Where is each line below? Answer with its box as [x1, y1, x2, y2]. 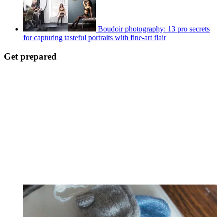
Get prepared [4, 51, 57, 62]
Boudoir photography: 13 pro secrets [98, 25, 210, 33]
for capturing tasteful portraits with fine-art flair [23, 33, 166, 42]
